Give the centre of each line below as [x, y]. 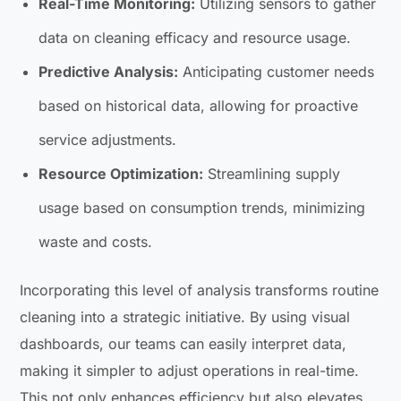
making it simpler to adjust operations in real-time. [190, 370]
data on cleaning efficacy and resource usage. [195, 37]
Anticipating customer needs [277, 71]
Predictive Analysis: [109, 71]
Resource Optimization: [121, 173]
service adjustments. [108, 139]
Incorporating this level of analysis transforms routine [200, 290]
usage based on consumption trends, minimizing [202, 207]
